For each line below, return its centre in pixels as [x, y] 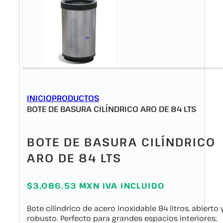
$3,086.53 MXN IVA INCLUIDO [96, 186]
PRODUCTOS [75, 98]
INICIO [39, 98]
